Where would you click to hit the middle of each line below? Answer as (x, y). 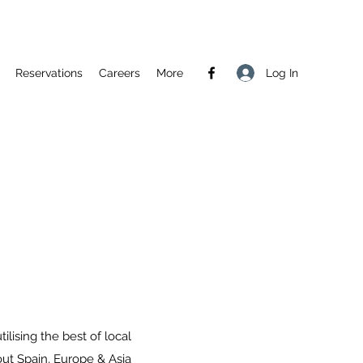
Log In (282, 73)
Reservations (49, 73)
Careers (120, 73)
